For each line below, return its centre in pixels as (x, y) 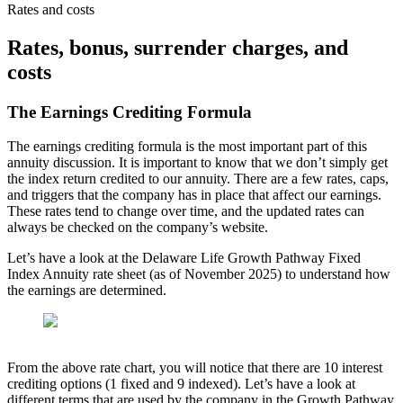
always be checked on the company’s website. (138, 228)
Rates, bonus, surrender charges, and (178, 47)
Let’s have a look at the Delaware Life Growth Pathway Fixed (184, 258)
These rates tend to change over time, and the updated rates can (186, 211)
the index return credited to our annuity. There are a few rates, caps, (198, 179)
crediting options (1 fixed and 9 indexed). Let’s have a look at (181, 384)
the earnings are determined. (87, 291)
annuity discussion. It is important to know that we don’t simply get (197, 163)
